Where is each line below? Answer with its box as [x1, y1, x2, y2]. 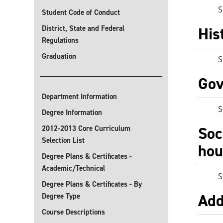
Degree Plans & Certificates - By [42, 179, 142, 189]
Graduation [42, 51, 76, 61]
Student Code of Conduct [42, 7, 120, 17]
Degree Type [42, 191, 80, 201]
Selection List [42, 135, 85, 145]
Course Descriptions [42, 207, 105, 217]
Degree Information [42, 108, 102, 117]
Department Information [42, 92, 117, 102]
